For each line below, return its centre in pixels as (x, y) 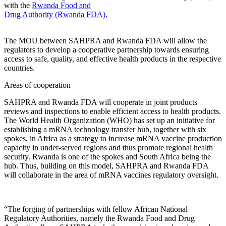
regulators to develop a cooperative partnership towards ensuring (106, 50)
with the (18, 5)
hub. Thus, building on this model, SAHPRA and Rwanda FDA (106, 166)
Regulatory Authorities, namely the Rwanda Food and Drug (99, 218)
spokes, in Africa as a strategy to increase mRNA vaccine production (113, 138)
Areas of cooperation (37, 85)
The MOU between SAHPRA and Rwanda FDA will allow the (105, 41)
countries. (19, 68)
